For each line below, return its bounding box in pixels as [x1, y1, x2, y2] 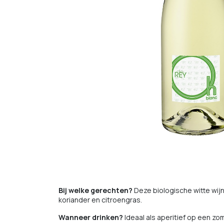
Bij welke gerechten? [58, 185, 132, 195]
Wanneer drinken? [58, 212, 123, 222]
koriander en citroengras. [58, 195, 142, 204]
